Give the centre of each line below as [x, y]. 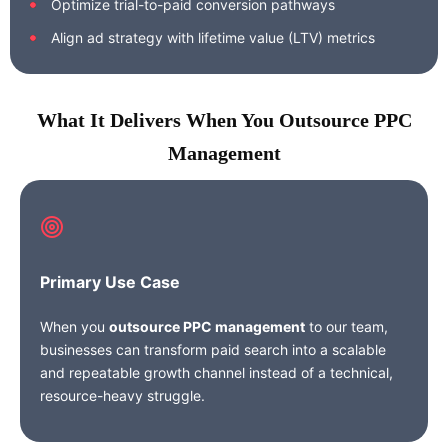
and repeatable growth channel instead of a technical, [216, 372]
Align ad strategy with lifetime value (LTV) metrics [213, 37]
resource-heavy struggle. [122, 395]
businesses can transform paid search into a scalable [213, 349]
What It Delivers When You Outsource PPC [224, 120]
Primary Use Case [110, 282]
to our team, [346, 326]
